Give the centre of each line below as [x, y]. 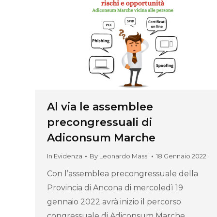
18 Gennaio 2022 [181, 156]
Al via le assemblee [100, 107]
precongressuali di [100, 123]
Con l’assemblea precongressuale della [123, 174]
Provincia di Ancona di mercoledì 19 [115, 188]
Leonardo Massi [124, 156]
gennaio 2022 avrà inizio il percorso [114, 202]
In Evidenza [65, 156]
